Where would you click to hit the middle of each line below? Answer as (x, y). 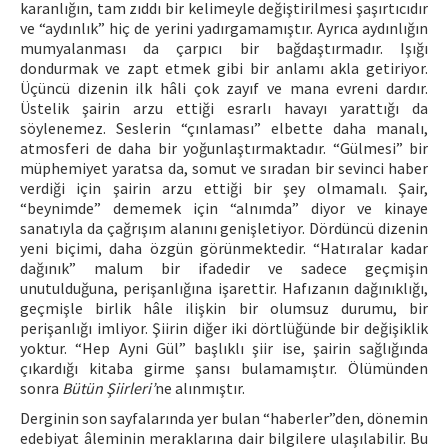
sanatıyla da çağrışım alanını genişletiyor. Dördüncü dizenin (224, 228)
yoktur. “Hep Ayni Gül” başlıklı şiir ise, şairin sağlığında (224, 348)
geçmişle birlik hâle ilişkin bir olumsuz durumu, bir (224, 308)
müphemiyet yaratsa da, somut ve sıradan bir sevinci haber (224, 168)
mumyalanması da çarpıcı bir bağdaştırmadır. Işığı (224, 48)
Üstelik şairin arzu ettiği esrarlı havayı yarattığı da (224, 108)
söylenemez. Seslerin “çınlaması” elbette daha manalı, (224, 128)
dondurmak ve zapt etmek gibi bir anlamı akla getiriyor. (224, 68)
